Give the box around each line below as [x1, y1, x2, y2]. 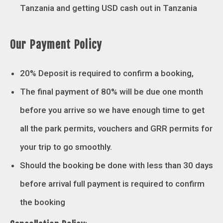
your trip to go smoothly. [20, 141, 112, 152]
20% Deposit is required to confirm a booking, [20, 68, 194, 78]
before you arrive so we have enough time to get [20, 105, 205, 115]
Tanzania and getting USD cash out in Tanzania [20, 2, 197, 13]
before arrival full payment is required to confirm [20, 178, 205, 189]
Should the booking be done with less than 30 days [20, 160, 213, 170]
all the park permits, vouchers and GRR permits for [20, 123, 213, 133]
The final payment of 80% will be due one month [20, 86, 203, 97]
